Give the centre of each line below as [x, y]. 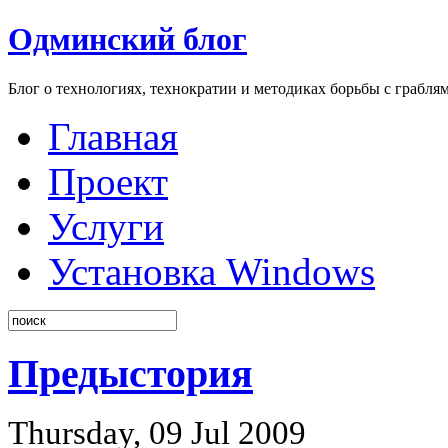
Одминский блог [127, 39]
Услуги [106, 226]
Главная [113, 136]
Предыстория [130, 373]
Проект [108, 181]
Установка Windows [211, 271]
